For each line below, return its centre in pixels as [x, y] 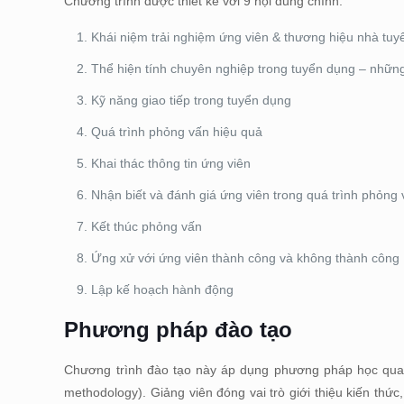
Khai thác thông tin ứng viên [171, 163]
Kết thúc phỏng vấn [147, 226]
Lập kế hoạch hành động [163, 289]
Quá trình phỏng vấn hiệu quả [177, 132]
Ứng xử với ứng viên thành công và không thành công [246, 258]
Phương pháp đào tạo [179, 330]
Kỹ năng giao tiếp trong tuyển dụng [192, 100]
